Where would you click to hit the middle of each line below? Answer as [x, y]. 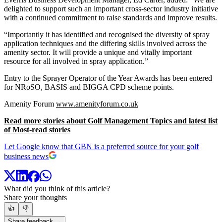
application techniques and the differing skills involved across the [105, 43]
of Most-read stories [37, 129]
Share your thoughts [35, 198]
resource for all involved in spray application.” [76, 61]
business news [26, 156]
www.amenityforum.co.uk [97, 104]
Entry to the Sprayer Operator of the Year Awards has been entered [108, 78]
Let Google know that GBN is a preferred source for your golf [101, 146]
